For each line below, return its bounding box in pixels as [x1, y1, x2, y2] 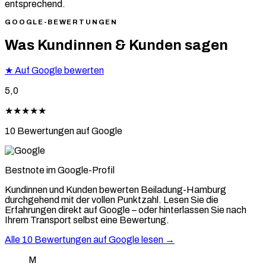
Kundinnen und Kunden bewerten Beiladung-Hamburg [5, 184, 226, 195]
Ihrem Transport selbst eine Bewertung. [5, 214, 169, 225]
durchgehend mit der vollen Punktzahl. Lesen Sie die [5, 194, 218, 205]
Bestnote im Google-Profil [5, 164, 115, 175]
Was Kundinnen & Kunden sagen [5, 37, 228, 53]
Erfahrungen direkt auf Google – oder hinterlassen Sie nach [5, 204, 246, 215]
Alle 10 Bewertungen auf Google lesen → [5, 234, 175, 245]
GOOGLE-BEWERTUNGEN [5, 18, 118, 26]
